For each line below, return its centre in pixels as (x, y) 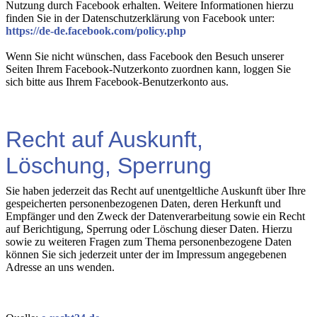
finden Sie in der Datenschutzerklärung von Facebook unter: (140, 18)
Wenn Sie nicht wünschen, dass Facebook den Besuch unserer (145, 56)
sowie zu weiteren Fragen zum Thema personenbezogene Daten (149, 242)
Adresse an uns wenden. (60, 267)
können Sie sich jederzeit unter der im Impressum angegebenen (146, 254)
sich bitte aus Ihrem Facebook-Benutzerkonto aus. (117, 82)
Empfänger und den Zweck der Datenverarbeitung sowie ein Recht (155, 216)
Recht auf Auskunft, (104, 139)
